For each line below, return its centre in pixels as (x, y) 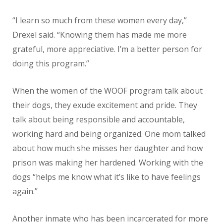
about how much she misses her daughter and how (108, 148)
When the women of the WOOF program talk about (108, 90)
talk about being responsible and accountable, (99, 119)
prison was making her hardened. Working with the (108, 162)
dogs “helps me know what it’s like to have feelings (107, 177)
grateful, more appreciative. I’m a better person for (107, 49)
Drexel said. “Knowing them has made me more (100, 34)
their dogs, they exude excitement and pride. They (105, 105)
